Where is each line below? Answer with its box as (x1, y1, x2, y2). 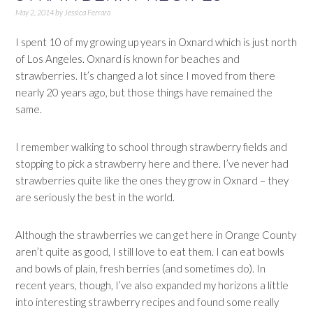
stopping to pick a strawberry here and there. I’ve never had (15, 157, 289, 170)
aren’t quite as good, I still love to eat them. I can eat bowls (15, 245, 285, 258)
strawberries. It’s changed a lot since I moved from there (15, 69, 276, 82)
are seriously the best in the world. (15, 191, 175, 203)
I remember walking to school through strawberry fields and (15, 140, 288, 153)
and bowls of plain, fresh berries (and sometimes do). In (15, 262, 266, 275)
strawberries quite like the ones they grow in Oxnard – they (15, 174, 289, 187)
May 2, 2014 (15, 8, 54, 17)
